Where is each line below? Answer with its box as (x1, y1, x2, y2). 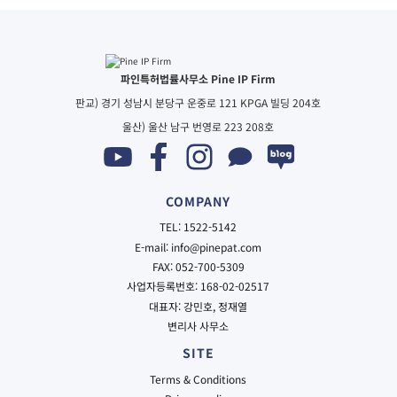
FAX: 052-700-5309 (152, 258, 245, 274)
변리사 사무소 (167, 318, 230, 334)
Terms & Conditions (150, 370, 247, 386)
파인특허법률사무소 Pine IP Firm (121, 70, 276, 86)
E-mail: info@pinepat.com (135, 238, 262, 254)
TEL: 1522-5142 (160, 219, 237, 235)
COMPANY (166, 191, 231, 210)
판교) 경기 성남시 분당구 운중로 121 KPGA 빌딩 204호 (75, 94, 322, 110)
